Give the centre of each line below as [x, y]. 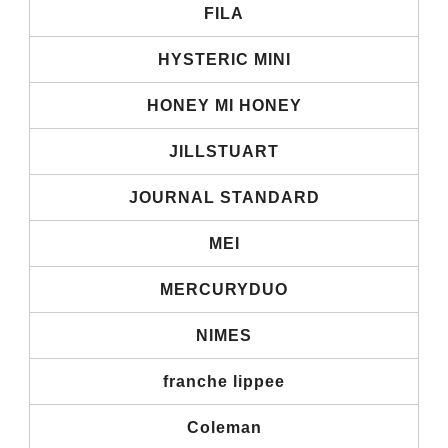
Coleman [224, 427]
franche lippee [224, 381]
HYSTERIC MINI [224, 59]
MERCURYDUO [224, 289]
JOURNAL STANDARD [224, 197]
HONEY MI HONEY [224, 105]
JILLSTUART [224, 151]
